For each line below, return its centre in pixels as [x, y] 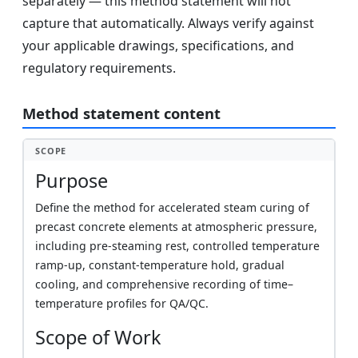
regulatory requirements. [99, 68]
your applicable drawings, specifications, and [158, 46]
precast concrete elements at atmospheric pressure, [177, 226]
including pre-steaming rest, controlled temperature [178, 245]
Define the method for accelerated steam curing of [173, 207]
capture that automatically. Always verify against [168, 24]
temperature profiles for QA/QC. [122, 303]
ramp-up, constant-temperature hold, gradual [160, 265]
